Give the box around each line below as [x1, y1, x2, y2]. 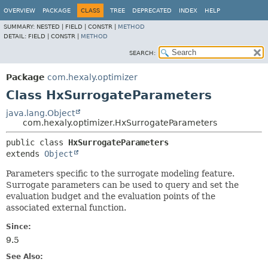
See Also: [6, 252, 43, 261]
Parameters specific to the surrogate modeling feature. [6, 169, 234, 178]
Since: [6, 223, 31, 231]
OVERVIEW [4, 7, 35, 14]
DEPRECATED [132, 7, 172, 14]
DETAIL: [4, 33, 28, 39]
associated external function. [6, 203, 126, 212]
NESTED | [36, 23, 65, 30]
